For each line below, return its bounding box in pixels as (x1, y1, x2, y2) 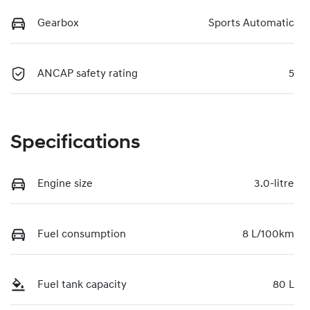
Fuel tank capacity (37, 279, 127, 291)
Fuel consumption (37, 228, 126, 240)
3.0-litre (254, 178, 294, 190)
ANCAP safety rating (37, 68, 138, 80)
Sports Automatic (208, 17, 294, 29)
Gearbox (37, 17, 79, 29)
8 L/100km (242, 228, 294, 240)
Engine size (37, 178, 93, 190)
